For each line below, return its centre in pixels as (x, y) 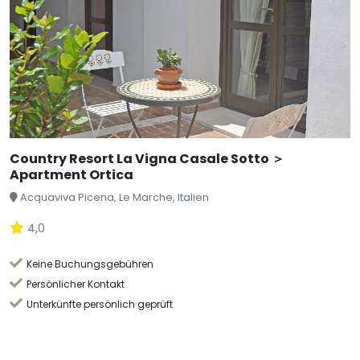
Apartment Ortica (72, 174)
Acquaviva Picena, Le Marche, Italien (115, 197)
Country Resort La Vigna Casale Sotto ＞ (147, 158)
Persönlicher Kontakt (75, 284)
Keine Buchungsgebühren (90, 264)
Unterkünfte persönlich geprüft (99, 304)
